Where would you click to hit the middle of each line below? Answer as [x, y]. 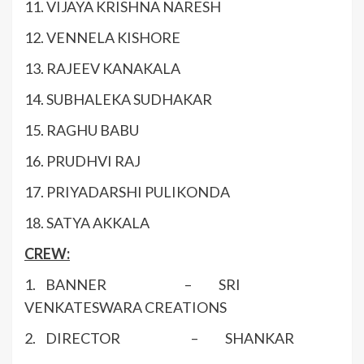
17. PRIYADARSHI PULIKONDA [127, 192]
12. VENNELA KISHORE [102, 38]
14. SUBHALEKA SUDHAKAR [118, 100]
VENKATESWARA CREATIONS [126, 308]
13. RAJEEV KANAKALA [102, 69]
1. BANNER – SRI [132, 285]
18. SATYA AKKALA [87, 223]
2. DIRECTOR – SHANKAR [159, 338]
